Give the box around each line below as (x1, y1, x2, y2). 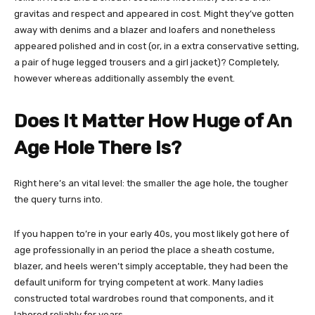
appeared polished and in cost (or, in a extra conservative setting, (14, 41, 299, 51)
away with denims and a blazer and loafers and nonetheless (14, 25, 276, 35)
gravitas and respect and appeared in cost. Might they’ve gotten (14, 8, 294, 19)
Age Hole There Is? (14, 136, 181, 159)
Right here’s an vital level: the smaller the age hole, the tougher (14, 178, 288, 188)
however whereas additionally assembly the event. (14, 73, 235, 84)
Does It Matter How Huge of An (14, 110, 292, 132)
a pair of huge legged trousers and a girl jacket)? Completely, (14, 57, 279, 67)
